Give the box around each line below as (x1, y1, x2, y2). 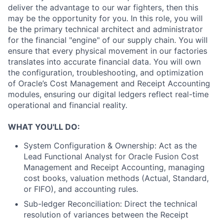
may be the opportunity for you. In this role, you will (8, 13, 203, 23)
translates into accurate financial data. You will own (8, 57, 201, 67)
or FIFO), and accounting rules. (24, 184, 138, 194)
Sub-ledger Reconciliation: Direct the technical (24, 199, 197, 209)
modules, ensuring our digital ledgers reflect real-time (8, 89, 209, 99)
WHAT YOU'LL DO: (8, 122, 80, 132)
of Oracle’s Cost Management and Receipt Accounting (8, 78, 210, 88)
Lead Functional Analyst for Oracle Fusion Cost (24, 151, 199, 161)
